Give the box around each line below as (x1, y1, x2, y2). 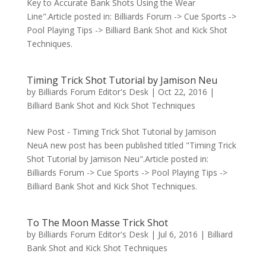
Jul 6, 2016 (157, 229, 198, 240)
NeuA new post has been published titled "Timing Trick (26, 140, 236, 151)
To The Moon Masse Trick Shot (26, 216, 168, 230)
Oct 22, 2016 (157, 86, 207, 98)
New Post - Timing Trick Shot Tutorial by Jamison (26, 126, 216, 138)
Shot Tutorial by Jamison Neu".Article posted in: (26, 153, 208, 165)
